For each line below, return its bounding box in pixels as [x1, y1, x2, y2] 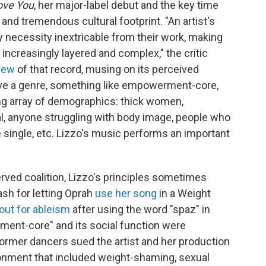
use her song [95, 186, 157, 199]
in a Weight [157, 186, 211, 199]
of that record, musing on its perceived [15, 62, 199, 75]
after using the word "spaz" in [70, 202, 210, 216]
